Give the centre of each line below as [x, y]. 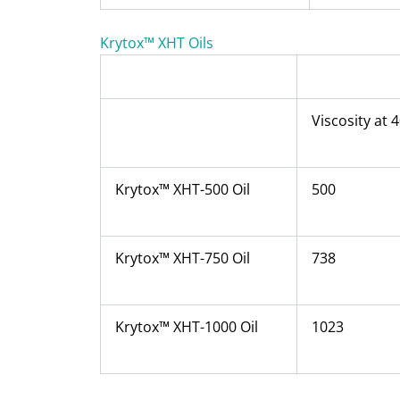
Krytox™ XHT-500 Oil [183, 189]
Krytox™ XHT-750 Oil [183, 258]
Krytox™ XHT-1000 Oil [187, 326]
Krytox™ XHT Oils [157, 42]
